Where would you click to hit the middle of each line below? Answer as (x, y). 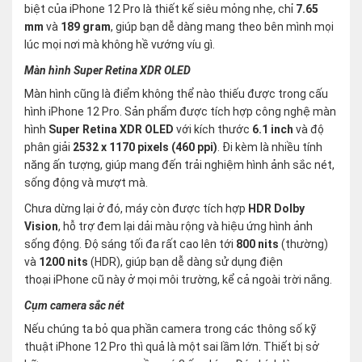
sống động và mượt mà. (86, 183)
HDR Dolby (276, 209)
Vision (41, 227)
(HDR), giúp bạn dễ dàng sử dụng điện (185, 262)
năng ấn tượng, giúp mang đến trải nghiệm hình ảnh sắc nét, (179, 165)
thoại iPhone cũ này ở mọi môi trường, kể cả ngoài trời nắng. (178, 280)
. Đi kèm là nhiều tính (270, 147)
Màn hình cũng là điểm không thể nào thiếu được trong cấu (176, 94)
